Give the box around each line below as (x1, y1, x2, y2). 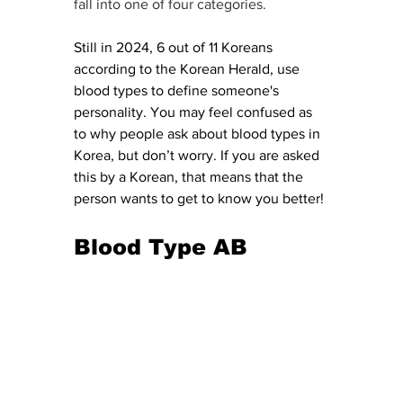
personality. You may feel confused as (74, 104, 316, 121)
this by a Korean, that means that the (74, 169, 307, 185)
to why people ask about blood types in (74, 126, 324, 142)
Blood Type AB (74, 235, 255, 260)
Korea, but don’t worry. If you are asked (74, 148, 323, 164)
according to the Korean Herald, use (74, 61, 303, 77)
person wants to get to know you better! (74, 191, 324, 207)
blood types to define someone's (74, 83, 282, 99)
